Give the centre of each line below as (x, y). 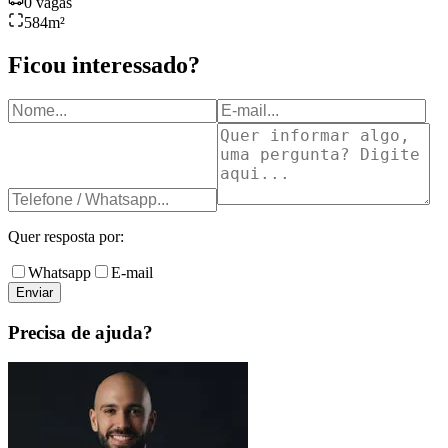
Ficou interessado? (104, 65)
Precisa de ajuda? (80, 332)
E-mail (132, 272)
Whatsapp (59, 272)
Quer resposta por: (66, 236)
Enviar (34, 292)
